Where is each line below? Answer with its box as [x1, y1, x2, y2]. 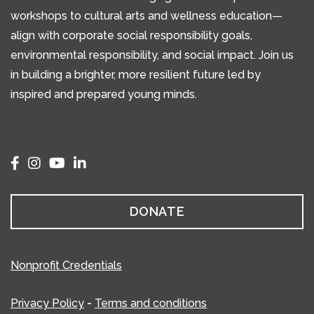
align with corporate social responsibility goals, [11, 28, 252, 42]
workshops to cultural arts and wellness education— [11, 8, 282, 22]
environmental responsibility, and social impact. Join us [11, 48, 294, 62]
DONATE [129, 203, 185, 219]
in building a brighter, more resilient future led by [11, 67, 261, 81]
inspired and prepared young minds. [11, 87, 197, 101]
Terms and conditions [95, 296, 207, 310]
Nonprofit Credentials [11, 258, 122, 272]
